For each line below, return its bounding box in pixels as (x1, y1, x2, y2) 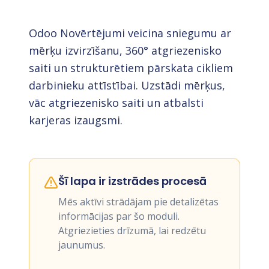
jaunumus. (58, 238, 105, 252)
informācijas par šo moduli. (58, 210, 180, 223)
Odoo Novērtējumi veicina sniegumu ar (29, 26, 231, 40)
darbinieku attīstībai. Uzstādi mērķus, (29, 78, 225, 92)
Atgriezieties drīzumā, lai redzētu (58, 224, 206, 237)
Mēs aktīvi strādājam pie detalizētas (58, 195, 219, 208)
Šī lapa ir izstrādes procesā (58, 174, 207, 189)
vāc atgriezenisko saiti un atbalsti (29, 95, 204, 110)
